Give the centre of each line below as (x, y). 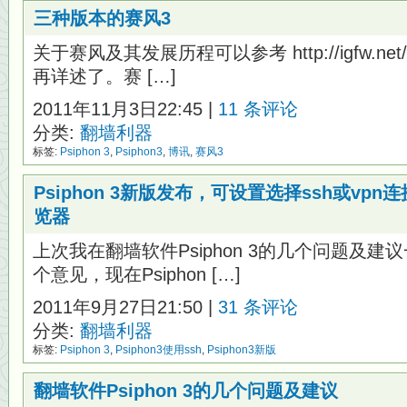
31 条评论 (258, 307)
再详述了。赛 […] (104, 76)
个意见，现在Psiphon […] (137, 274)
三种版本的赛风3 (102, 18)
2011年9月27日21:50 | (125, 307)
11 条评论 (258, 109)
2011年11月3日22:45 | (125, 109)
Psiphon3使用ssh (159, 350)
